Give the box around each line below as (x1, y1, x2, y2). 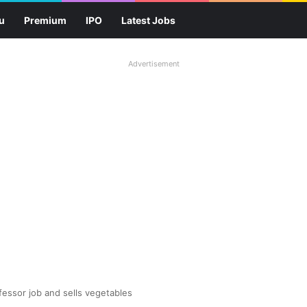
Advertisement (127, 59, 180, 69)
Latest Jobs (121, 14, 175, 26)
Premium (24, 14, 66, 26)
